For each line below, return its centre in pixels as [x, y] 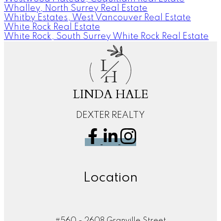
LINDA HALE [110, 95]
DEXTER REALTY [110, 115]
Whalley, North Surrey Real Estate [76, 8]
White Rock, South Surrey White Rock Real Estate [106, 36]
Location [110, 178]
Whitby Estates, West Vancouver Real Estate [97, 18]
